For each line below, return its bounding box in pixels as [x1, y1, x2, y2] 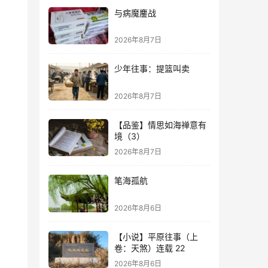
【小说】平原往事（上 [114, 231, 198, 242]
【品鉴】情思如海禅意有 [114, 119, 206, 130]
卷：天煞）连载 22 [114, 242, 185, 253]
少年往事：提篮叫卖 [114, 63, 190, 74]
